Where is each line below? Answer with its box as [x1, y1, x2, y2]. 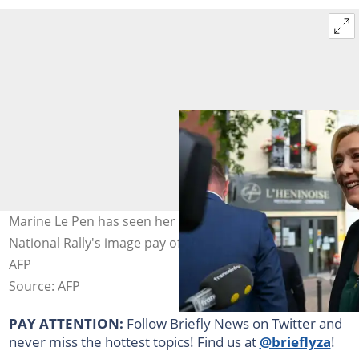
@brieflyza [259, 331, 331, 351]
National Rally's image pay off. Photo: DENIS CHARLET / [8, 233, 338, 252]
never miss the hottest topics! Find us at [8, 331, 260, 351]
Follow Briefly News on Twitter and [126, 313, 342, 333]
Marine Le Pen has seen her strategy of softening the [8, 212, 327, 230]
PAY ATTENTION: [8, 313, 127, 333]
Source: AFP [8, 276, 80, 295]
